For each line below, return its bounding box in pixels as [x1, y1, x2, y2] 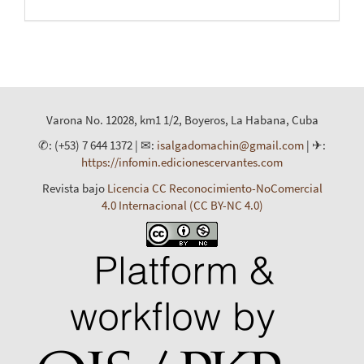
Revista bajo [41, 180, 107, 196]
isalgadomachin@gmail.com [157, 137, 304, 154]
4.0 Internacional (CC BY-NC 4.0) [101, 197, 263, 213]
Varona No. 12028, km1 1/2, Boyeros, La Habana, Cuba [45, 111, 318, 128]
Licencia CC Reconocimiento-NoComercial [106, 180, 323, 196]
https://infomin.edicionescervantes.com [81, 154, 283, 171]
